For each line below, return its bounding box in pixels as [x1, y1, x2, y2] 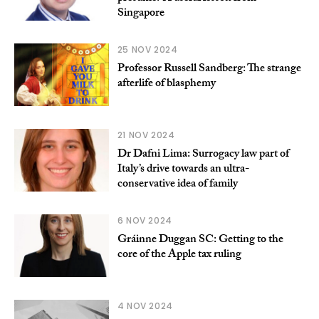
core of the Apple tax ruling [117, 246, 241, 266]
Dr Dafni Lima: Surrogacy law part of [117, 145, 289, 165]
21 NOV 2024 [117, 129, 175, 142]
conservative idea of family [117, 175, 238, 195]
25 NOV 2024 [117, 43, 178, 56]
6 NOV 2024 [117, 214, 172, 227]
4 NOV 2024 [117, 300, 173, 313]
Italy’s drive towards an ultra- [117, 160, 249, 180]
